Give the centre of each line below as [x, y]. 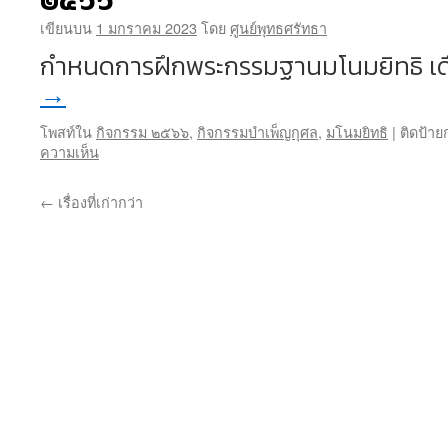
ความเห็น [69, 151]
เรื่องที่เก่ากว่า [98, 201]
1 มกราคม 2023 [146, 27]
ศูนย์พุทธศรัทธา [278, 27]
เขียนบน [66, 27]
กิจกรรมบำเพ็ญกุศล [257, 131]
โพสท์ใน [66, 131]
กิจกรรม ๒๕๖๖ [142, 131]
